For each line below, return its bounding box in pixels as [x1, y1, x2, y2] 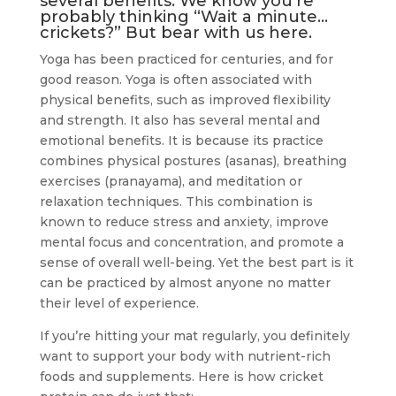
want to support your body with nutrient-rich [39, 348, 331, 365]
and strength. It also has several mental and [39, 112, 320, 129]
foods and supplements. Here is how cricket [39, 369, 324, 385]
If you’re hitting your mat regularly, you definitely [39, 328, 350, 345]
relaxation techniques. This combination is [39, 194, 313, 210]
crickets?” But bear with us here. [39, 23, 312, 43]
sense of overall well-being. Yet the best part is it [39, 255, 354, 271]
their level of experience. [39, 295, 199, 312]
